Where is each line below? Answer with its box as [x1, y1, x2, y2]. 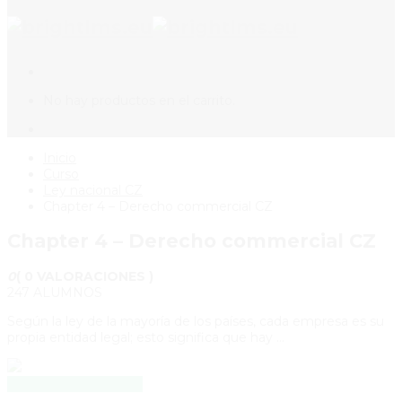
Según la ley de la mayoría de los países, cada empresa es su [7, 312, 384, 329]
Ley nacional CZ [43, 181, 143, 198]
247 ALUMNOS [7, 284, 102, 301]
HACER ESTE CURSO [7, 375, 143, 392]
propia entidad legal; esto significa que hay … [7, 328, 284, 345]
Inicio [43, 149, 76, 166]
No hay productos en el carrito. [43, 92, 235, 109]
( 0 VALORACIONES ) [16, 267, 153, 284]
